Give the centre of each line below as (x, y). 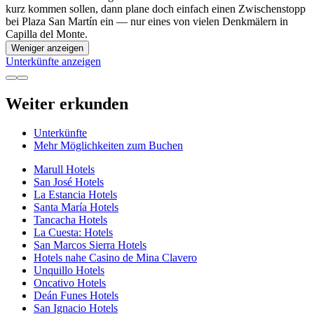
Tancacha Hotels (70, 220)
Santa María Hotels (76, 207)
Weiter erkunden (67, 103)
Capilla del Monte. (47, 34)
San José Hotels (69, 182)
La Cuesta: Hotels (73, 233)
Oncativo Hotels (70, 283)
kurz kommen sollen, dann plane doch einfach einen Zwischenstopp (156, 8)
